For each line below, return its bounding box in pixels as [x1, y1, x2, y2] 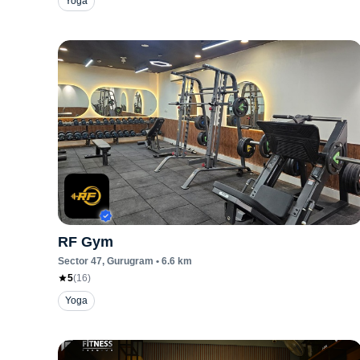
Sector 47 [58, 256, 102, 267]
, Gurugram [102, 256, 153, 267]
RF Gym [58, 234, 113, 250]
